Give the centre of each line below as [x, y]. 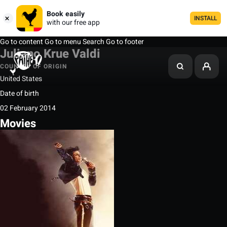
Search [93, 42]
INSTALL [205, 18]
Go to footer [125, 42]
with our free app [73, 23]
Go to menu [62, 42]
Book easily [66, 14]
